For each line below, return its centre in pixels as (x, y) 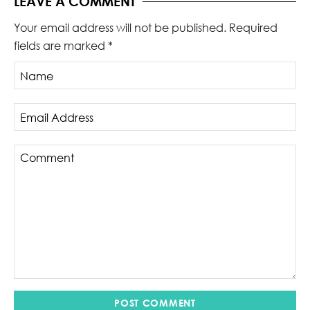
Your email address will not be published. (120, 28)
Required (253, 28)
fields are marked (61, 46)
